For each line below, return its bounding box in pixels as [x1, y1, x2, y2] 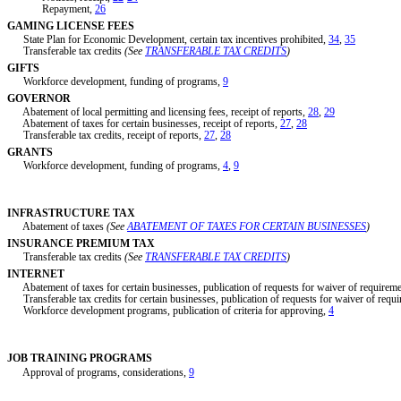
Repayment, [7, 3, 95, 16]
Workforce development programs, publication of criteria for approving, [7, 304, 328, 318]
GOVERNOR [7, 91, 71, 105]
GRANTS [7, 145, 53, 158]
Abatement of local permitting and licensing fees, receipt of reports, [7, 106, 308, 119]
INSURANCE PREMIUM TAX [7, 236, 155, 250]
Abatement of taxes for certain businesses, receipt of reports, [7, 117, 280, 131]
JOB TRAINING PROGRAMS [7, 352, 152, 365]
